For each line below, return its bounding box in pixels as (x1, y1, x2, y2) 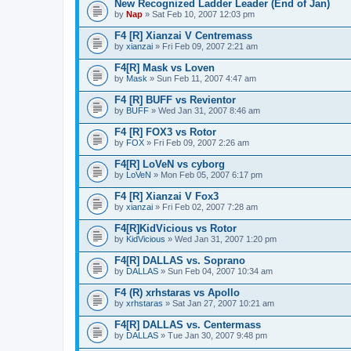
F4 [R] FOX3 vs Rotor (114, 125, 216, 138)
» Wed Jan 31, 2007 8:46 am (149, 105, 260, 115)
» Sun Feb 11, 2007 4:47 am (147, 73, 256, 83)
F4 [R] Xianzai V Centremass (114, 29, 252, 42)
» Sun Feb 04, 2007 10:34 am (158, 266, 273, 276)
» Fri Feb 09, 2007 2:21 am (153, 41, 258, 51)
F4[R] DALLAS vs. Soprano (114, 254, 245, 266)
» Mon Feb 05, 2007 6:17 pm (151, 169, 262, 179)
